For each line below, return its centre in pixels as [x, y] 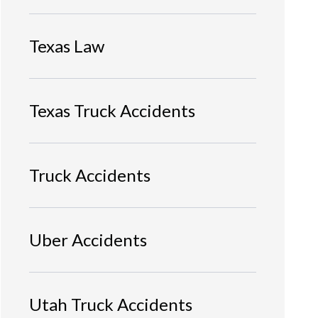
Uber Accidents [88, 239]
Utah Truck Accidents [111, 304]
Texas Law [67, 45]
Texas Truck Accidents [112, 110]
